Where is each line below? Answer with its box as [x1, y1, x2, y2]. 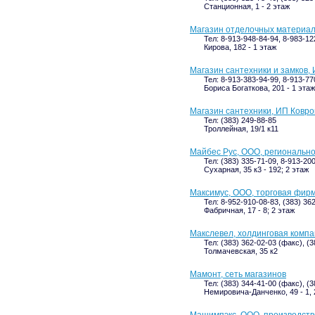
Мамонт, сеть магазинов [190, 269, 286, 279]
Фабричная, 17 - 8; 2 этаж [204, 206, 295, 214]
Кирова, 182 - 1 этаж [204, 43, 276, 51]
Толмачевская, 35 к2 [204, 247, 278, 255]
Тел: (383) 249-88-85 [204, 116, 276, 124]
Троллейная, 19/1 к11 [204, 124, 278, 133]
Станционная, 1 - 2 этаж [204, 2, 290, 11]
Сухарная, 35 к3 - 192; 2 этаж [204, 165, 309, 174]
